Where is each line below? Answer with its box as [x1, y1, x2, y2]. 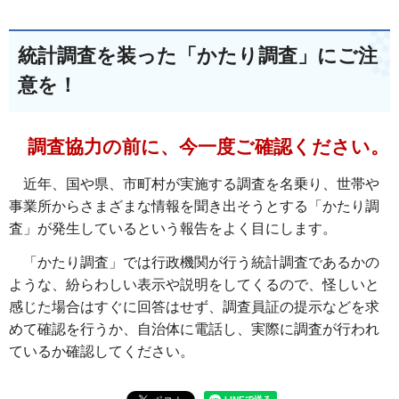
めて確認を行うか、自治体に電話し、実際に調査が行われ [9, 321, 379, 337]
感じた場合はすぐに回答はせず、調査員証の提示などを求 [9, 298, 379, 314]
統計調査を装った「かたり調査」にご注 [18, 45, 378, 68]
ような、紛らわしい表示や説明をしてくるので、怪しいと [9, 276, 379, 292]
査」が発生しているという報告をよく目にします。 [9, 220, 337, 236]
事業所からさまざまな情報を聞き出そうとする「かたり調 [9, 198, 379, 214]
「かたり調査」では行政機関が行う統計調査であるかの [9, 254, 379, 270]
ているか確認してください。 [9, 343, 194, 359]
